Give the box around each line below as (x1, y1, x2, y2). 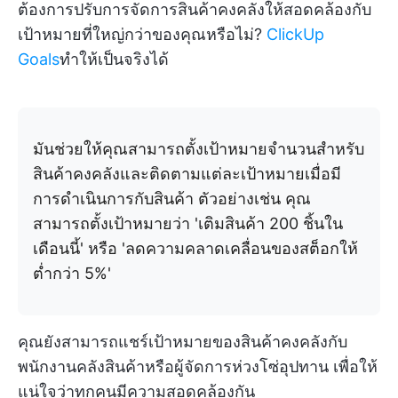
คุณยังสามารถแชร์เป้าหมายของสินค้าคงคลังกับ (18, 332, 347, 352)
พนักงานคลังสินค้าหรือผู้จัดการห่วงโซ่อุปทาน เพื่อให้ (18, 357, 378, 377)
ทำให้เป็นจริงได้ (60, 50, 169, 69)
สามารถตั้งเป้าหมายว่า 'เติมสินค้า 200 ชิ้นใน (33, 214, 343, 234)
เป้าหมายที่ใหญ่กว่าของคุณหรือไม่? (18, 25, 262, 44)
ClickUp (267, 25, 324, 44)
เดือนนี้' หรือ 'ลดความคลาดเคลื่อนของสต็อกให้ (33, 239, 358, 259)
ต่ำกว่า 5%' (33, 264, 111, 283)
